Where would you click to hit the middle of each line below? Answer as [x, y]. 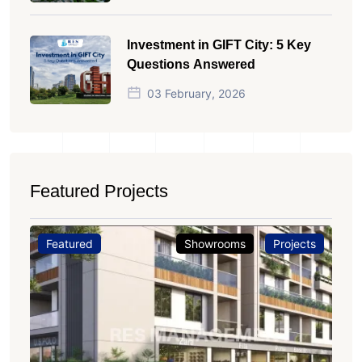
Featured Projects [99, 191]
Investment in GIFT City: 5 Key [219, 44]
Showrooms [215, 243]
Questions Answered [191, 64]
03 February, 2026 [196, 93]
